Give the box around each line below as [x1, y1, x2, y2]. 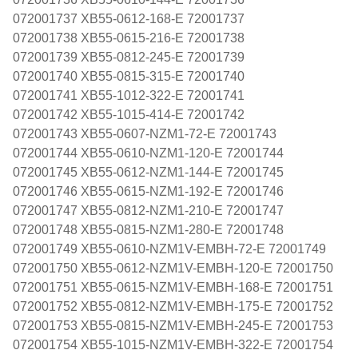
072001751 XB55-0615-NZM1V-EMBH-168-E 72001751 [13, 280, 333, 294]
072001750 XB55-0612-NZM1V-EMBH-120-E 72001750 [13, 261, 333, 275]
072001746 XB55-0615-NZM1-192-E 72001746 [13, 184, 284, 198]
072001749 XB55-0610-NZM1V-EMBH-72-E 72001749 [13, 241, 326, 256]
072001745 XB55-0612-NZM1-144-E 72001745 [13, 165, 284, 179]
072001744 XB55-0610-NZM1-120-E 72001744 [13, 145, 284, 160]
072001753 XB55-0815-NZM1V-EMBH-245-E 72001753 [13, 318, 333, 332]
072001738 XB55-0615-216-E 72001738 [13, 30, 245, 45]
